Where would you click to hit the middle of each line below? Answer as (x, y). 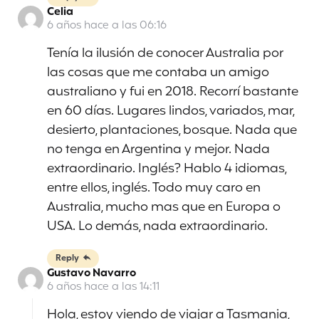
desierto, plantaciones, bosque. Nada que (172, 131)
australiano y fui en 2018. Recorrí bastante (173, 92)
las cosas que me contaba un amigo (158, 73)
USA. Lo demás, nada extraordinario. (157, 227)
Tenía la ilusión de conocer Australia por (165, 54)
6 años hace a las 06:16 (107, 26)
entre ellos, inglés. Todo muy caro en (154, 188)
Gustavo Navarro (91, 274)
